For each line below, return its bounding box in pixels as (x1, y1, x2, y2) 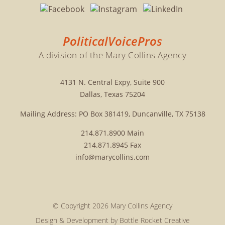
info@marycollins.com (75, 152, 150, 162)
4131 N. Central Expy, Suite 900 (60, 77, 165, 87)
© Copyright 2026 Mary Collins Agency (53, 200, 172, 210)
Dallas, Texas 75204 (80, 89, 145, 99)
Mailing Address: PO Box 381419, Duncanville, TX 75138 (20, 108, 205, 119)
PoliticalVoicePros (63, 33, 162, 50)
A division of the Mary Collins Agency (38, 49, 187, 61)
